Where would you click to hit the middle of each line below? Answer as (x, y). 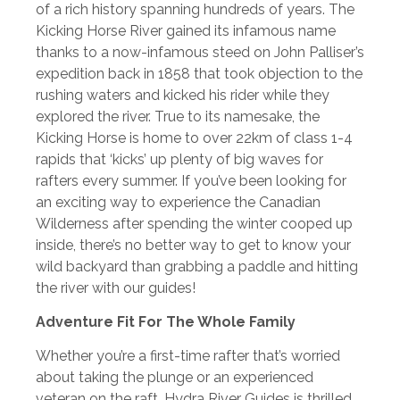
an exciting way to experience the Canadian (178, 202)
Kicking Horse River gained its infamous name (186, 30)
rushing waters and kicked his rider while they (183, 95)
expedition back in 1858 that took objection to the (199, 73)
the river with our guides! (116, 287)
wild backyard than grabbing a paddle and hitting (197, 266)
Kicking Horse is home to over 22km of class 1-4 (194, 137)
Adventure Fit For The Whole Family (166, 322)
